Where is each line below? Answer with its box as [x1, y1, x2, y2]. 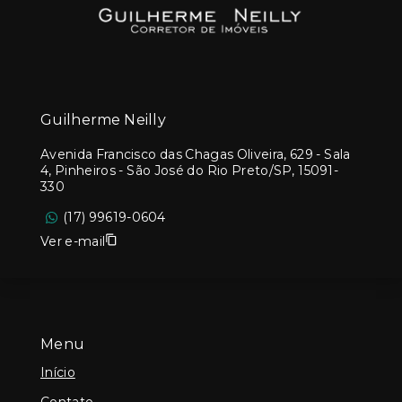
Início [40, 363, 75, 380]
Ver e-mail [40, 232, 106, 249]
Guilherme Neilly [40, 111, 167, 128]
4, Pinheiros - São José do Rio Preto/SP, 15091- [40, 162, 339, 179]
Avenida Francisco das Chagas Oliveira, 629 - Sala [40, 146, 351, 162]
